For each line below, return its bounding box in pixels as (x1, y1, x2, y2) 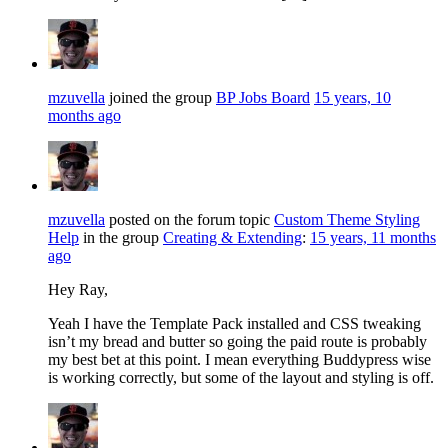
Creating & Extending (163, 228, 302, 246)
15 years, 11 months (310, 228, 436, 246)
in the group (79, 228, 163, 246)
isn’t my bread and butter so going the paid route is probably (48, 332, 427, 350)
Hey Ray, (48, 280, 108, 298)
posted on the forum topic (105, 210, 274, 228)
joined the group (105, 88, 216, 106)
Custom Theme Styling (274, 210, 420, 228)
